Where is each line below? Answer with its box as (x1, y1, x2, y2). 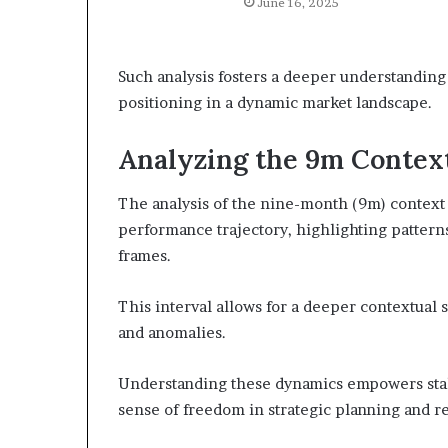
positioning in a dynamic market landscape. (118, 92, 432, 112)
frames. (118, 246, 171, 266)
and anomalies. (118, 323, 226, 343)
